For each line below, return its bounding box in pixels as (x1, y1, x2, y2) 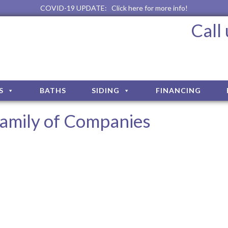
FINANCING (156, 86, 201, 95)
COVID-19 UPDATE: (40, 4, 111, 12)
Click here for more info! (111, 4, 188, 12)
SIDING (92, 86, 120, 95)
